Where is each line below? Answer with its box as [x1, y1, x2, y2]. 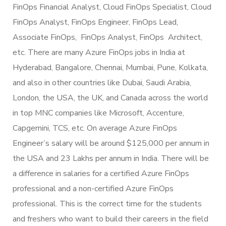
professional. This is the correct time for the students [13, 198, 202, 209]
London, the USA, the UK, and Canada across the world [13, 92, 208, 103]
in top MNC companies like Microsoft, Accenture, [13, 107, 184, 119]
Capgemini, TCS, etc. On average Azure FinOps [13, 122, 177, 134]
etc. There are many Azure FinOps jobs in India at [13, 46, 185, 58]
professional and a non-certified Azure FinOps [13, 183, 174, 194]
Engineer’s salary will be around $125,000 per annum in [13, 137, 209, 149]
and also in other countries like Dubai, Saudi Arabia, [13, 77, 191, 88]
